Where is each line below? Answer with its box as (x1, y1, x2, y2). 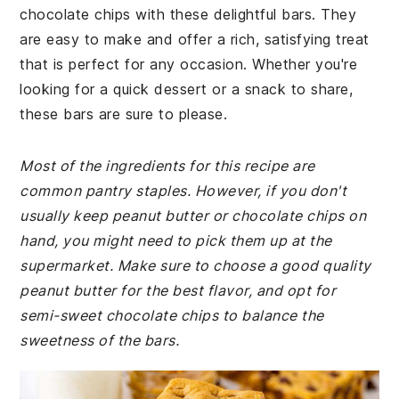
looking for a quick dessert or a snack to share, (20, 80, 354, 98)
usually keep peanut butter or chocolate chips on (20, 207, 367, 224)
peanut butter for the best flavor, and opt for (20, 281, 337, 299)
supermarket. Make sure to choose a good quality (20, 256, 371, 274)
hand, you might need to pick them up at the (20, 232, 332, 249)
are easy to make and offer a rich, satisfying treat (20, 30, 370, 48)
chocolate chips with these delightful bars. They (20, 5, 357, 23)
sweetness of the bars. (20, 331, 180, 349)
